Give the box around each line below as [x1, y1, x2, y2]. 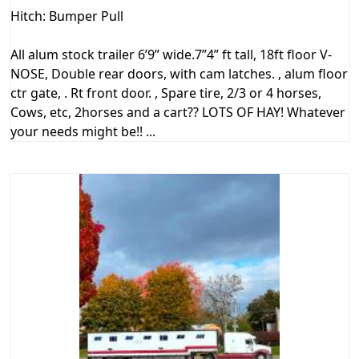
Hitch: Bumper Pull [10, 7, 123, 26]
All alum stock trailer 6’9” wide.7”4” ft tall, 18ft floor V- [10, 46, 332, 64]
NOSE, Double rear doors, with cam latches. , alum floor [10, 65, 348, 83]
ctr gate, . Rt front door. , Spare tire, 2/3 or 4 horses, [10, 84, 321, 103]
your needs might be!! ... [10, 123, 155, 141]
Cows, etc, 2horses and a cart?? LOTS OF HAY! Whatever [10, 103, 345, 122]
